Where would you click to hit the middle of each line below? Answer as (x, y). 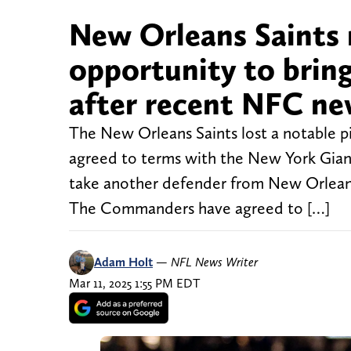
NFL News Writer (214, 262)
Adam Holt (123, 262)
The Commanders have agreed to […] (199, 208)
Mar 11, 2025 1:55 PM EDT (134, 284)
